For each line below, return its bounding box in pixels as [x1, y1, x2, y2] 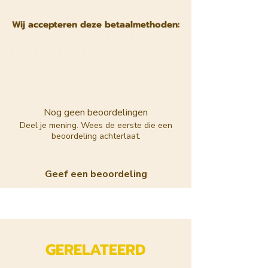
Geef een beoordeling [44, 167, 147, 181]
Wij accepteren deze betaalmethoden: [12, 17, 179, 31]
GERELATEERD [45, 238, 146, 261]
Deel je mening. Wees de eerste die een [19, 119, 172, 131]
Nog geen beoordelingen [44, 105, 148, 119]
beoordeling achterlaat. [51, 130, 141, 142]
